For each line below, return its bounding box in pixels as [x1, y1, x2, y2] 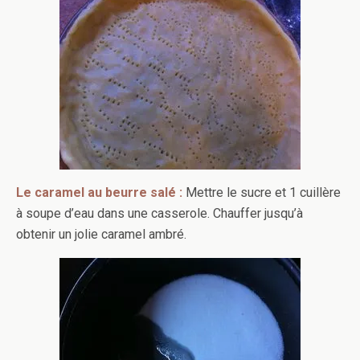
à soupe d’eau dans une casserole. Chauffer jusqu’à [16, 206, 303, 221]
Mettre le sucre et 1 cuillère [186, 185, 341, 200]
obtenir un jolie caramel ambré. [16, 227, 186, 242]
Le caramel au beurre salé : [16, 185, 182, 200]
